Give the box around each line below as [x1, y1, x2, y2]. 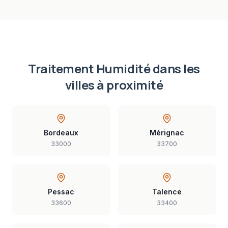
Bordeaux [44, 128, 78, 137]
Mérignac [150, 128, 184, 137]
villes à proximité [65, 76, 163, 93]
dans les [150, 60, 200, 77]
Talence [152, 187, 182, 196]
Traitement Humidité [28, 60, 151, 77]
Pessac [48, 187, 74, 196]
